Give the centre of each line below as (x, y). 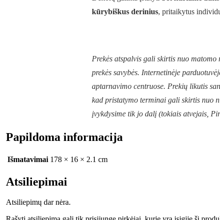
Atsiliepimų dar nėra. (38, 202)
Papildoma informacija (64, 137)
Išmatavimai (28, 159)
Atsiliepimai (37, 181)
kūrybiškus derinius (125, 11)
